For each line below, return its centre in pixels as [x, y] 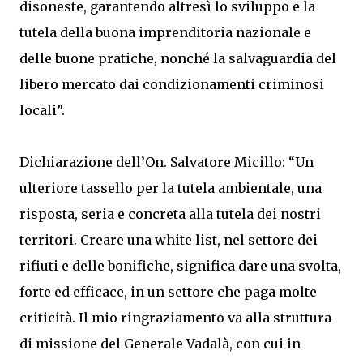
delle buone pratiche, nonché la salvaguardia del [178, 58]
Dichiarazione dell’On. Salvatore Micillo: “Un [167, 162]
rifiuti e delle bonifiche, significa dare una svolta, [180, 266]
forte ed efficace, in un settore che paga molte [168, 292]
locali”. [42, 110]
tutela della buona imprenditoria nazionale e [165, 32]
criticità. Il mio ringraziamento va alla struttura [175, 318]
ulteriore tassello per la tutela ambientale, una [171, 188]
